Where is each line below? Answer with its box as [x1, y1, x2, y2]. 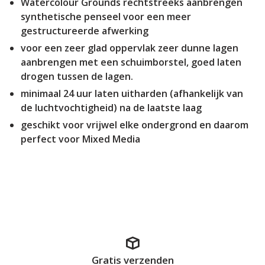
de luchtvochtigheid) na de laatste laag [21, 101, 202, 114]
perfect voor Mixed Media [21, 132, 140, 146]
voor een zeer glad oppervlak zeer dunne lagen [21, 41, 238, 54]
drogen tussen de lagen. [21, 69, 133, 83]
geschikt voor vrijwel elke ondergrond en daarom [21, 118, 248, 131]
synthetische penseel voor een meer [21, 9, 191, 23]
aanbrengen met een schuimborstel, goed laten [21, 55, 241, 69]
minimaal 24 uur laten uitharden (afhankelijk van [21, 86, 243, 100]
